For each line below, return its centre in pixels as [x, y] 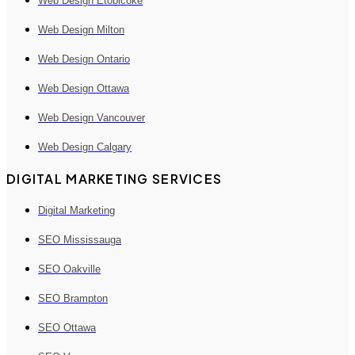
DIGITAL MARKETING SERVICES [115, 179]
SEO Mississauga [80, 240]
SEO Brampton [73, 299]
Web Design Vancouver [92, 118]
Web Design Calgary [85, 147]
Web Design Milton [81, 30]
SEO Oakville [69, 269]
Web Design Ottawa [84, 89]
